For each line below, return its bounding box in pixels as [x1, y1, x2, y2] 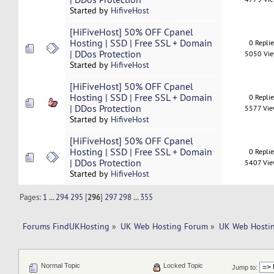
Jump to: [232, 264, 258, 272]
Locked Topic [161, 262, 203, 270]
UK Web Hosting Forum [120, 220, 209, 232]
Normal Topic [39, 262, 80, 270]
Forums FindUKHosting [22, 220, 109, 232]
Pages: [20, 191, 43, 202]
